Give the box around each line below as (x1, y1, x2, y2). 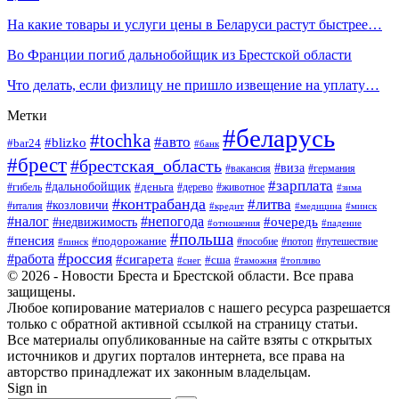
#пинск (58, 236, 88, 247)
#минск (346, 199, 377, 211)
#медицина (295, 200, 342, 211)
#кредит (209, 199, 244, 211)
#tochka (90, 129, 151, 151)
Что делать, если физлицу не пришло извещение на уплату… (7, 77, 379, 93)
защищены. (7, 283, 76, 299)
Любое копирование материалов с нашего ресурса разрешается (7, 299, 390, 315)
